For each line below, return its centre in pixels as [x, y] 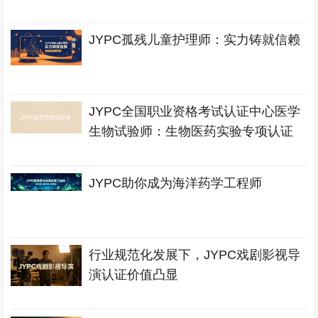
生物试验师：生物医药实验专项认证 [191, 131]
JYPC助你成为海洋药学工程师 [176, 183]
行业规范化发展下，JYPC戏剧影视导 [195, 255]
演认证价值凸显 [134, 275]
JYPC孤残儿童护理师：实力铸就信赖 [195, 40]
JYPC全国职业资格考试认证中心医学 [195, 111]
